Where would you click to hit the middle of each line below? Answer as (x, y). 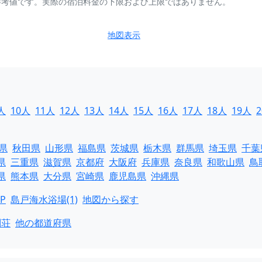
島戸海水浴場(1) (44, 199)
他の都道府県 (43, 223)
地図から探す (111, 199)
